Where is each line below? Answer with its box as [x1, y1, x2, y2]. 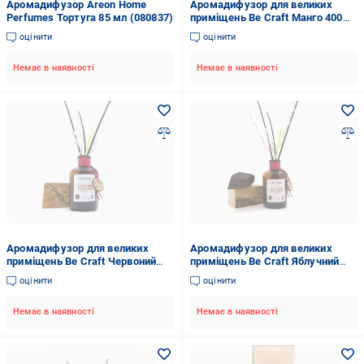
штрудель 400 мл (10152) [189, 268, 318, 280]
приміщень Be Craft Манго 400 [189, 11, 343, 24]
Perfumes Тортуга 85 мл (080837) [6, 11, 174, 24]
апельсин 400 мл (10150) [6, 268, 131, 280]
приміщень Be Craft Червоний [6, 255, 157, 267]
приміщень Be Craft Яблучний [189, 255, 340, 267]
